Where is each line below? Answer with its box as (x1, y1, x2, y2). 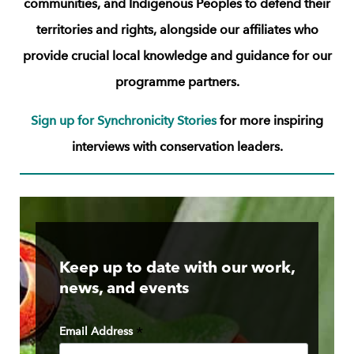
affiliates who (239, 21, 318, 37)
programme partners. (115, 73, 239, 89)
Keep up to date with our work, (58, 261, 295, 277)
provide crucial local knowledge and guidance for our (22, 47, 332, 63)
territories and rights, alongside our (36, 21, 239, 37)
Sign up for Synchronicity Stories (31, 112, 217, 128)
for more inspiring (217, 112, 323, 128)
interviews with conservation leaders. (71, 138, 283, 154)
